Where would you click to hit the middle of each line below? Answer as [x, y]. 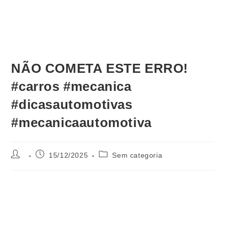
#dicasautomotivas [72, 104]
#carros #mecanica [71, 86]
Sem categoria [137, 155]
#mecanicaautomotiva [81, 122]
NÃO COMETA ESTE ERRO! [100, 68]
